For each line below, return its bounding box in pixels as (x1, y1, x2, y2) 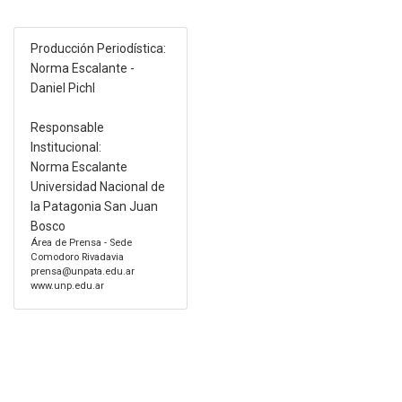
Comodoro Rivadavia (30, 250, 124, 263)
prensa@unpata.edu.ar (30, 265, 135, 277)
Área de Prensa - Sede (30, 236, 132, 249)
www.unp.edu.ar (30, 279, 104, 292)
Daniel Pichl (30, 80, 95, 95)
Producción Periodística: (30, 40, 166, 56)
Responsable (30, 119, 104, 135)
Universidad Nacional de (30, 179, 165, 194)
